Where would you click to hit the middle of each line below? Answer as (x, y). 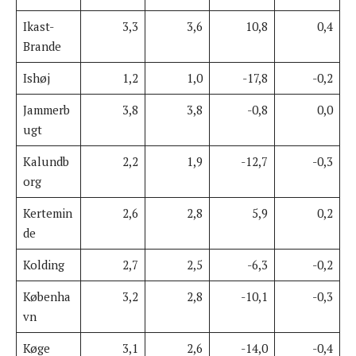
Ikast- (38, 26)
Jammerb (46, 109)
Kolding (43, 264)
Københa (46, 296)
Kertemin (47, 213)
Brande (42, 46)
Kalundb (46, 161)
